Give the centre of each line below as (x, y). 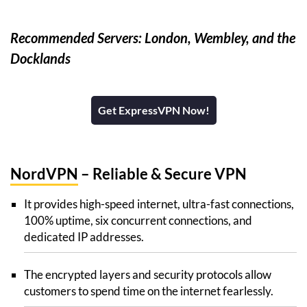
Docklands (40, 58)
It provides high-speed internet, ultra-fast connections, (159, 204)
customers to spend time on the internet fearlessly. (149, 291)
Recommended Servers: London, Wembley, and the (153, 37)
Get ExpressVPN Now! (153, 110)
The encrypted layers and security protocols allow (148, 274)
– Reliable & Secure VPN (162, 173)
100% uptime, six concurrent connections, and (138, 220)
